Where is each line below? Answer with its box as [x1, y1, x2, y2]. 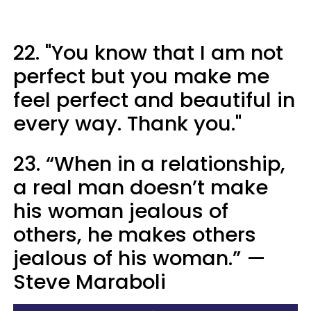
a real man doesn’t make [13, 173, 268, 201]
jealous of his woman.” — [13, 244, 266, 272]
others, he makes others [13, 220, 256, 249]
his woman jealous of [13, 196, 228, 225]
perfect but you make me [13, 62, 269, 90]
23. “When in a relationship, [13, 149, 285, 178]
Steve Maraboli [13, 267, 166, 296]
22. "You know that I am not [13, 38, 283, 67]
